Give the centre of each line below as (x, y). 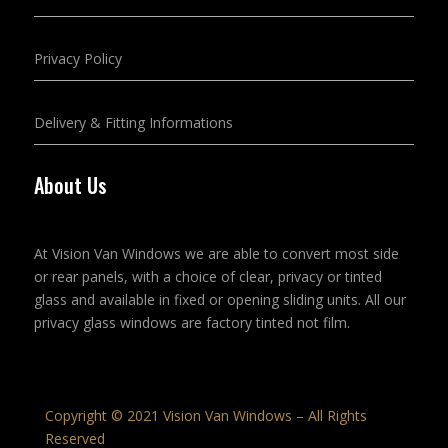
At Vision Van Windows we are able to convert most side (216, 253)
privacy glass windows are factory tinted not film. (191, 322)
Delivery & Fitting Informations (133, 122)
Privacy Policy (77, 58)
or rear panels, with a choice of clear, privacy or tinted (207, 276)
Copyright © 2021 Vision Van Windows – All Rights (205, 415)
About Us (70, 185)
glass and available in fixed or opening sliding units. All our (219, 299)
